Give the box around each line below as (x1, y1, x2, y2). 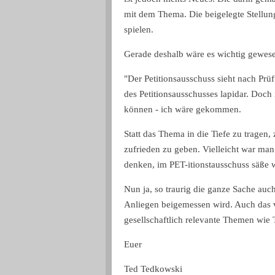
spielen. (124, 24, 153, 34)
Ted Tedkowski (124, 263, 182, 274)
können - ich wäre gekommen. (124, 104, 241, 114)
